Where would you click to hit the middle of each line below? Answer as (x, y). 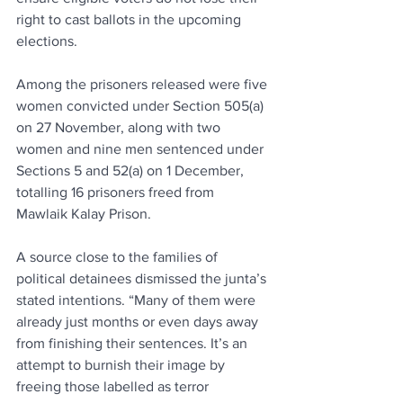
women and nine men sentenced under (142, 149)
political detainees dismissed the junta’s (143, 279)
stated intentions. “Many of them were (138, 300)
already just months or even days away (139, 322)
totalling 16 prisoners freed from (117, 193)
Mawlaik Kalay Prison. (84, 214)
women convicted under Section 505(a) (142, 106)
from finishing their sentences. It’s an (134, 344)
